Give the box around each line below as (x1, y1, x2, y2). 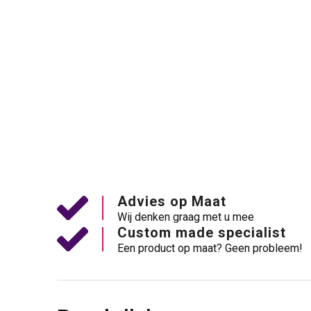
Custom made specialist (117, 224, 286, 242)
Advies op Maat (117, 193, 226, 210)
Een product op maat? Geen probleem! (117, 242, 303, 255)
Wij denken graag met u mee (117, 210, 254, 224)
